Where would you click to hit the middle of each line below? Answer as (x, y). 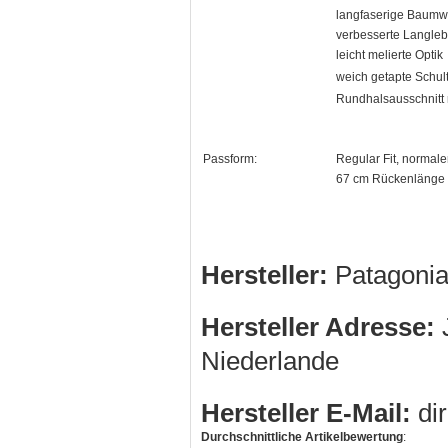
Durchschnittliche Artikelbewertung (302, 437)
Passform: (230, 159)
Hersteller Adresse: (318, 327)
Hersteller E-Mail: (306, 413)
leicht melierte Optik (389, 55)
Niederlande (270, 361)
